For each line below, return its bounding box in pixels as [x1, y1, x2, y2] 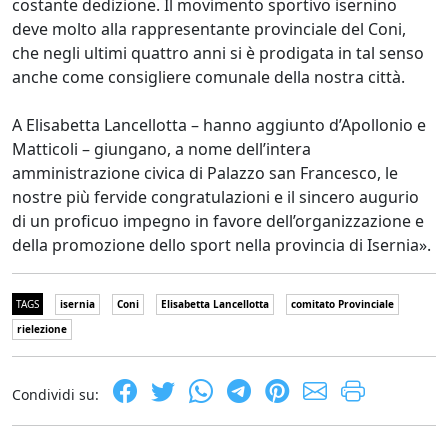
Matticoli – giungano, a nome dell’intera [12, 137, 311, 160]
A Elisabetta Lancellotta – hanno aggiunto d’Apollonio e [12, 113, 426, 136]
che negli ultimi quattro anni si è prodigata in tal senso [12, 41, 424, 64]
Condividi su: [12, 384, 99, 404]
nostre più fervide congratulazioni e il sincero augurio [12, 185, 419, 208]
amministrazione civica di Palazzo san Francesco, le [12, 161, 398, 184]
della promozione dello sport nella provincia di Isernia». [12, 233, 431, 256]
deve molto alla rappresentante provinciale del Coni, [12, 17, 406, 40]
